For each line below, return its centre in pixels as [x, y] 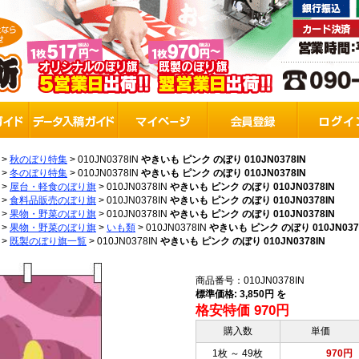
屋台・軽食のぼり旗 [53, 187]
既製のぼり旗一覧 [48, 241]
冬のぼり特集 [38, 173]
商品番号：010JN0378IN [250, 280]
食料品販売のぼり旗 [53, 200]
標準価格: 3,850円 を [241, 294]
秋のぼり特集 [38, 159]
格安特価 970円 [242, 311]
